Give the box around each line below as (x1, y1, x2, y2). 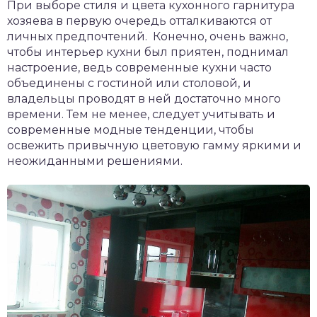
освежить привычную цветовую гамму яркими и (7, 139, 301, 152)
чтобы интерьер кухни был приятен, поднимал (7, 45, 289, 59)
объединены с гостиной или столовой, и (7, 76, 251, 90)
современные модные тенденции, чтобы (7, 123, 254, 137)
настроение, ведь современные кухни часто (7, 61, 272, 74)
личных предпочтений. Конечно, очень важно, (7, 30, 288, 43)
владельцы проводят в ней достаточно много (7, 92, 281, 105)
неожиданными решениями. (7, 154, 183, 168)
